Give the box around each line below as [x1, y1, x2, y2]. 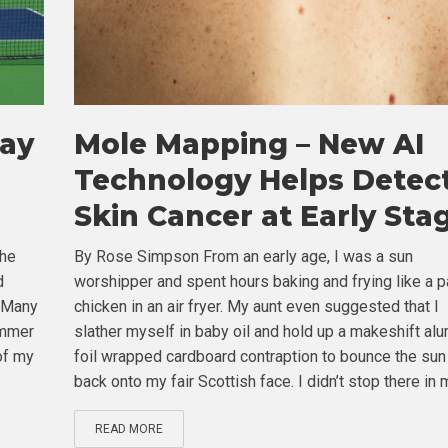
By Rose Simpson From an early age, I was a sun [73, 246, 413, 266]
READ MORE [94, 421, 163, 436]
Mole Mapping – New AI [73, 126, 424, 161]
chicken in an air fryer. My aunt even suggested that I [73, 296, 439, 316]
